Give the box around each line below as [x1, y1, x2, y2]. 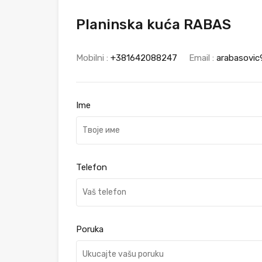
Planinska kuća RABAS [76, 16, 231, 33]
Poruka [76, 223, 104, 235]
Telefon [76, 161, 107, 173]
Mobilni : [76, 52, 111, 63]
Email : [189, 52, 216, 63]
